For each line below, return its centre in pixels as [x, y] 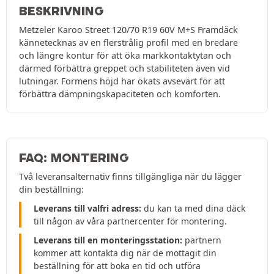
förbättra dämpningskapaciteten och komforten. [120, 94]
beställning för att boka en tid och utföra [117, 266]
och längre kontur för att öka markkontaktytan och [125, 56]
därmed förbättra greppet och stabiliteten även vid [124, 68]
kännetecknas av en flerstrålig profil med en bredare [128, 43]
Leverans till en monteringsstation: [108, 240]
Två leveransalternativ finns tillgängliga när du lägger [130, 177]
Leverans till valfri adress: [87, 209]
